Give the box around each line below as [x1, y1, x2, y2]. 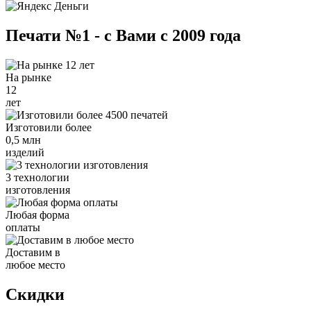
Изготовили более [6, 121, 92, 133]
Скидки [6, 285, 65, 303]
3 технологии [6, 171, 69, 183]
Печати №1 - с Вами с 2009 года [6, 26, 241, 44]
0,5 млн [6, 133, 41, 146]
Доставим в [6, 246, 60, 258]
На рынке [6, 71, 51, 83]
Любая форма [6, 208, 69, 221]
